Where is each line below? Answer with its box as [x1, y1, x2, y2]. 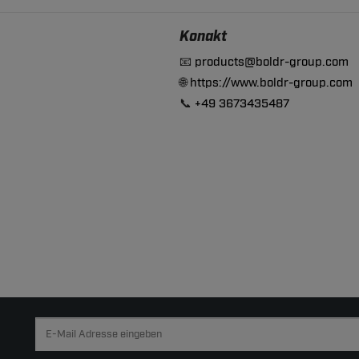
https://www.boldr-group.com [190, 75, 353, 91]
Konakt [179, 27, 227, 47]
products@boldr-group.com [195, 54, 349, 71]
